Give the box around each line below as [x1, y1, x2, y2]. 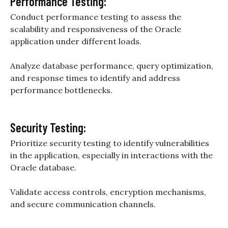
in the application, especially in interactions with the [10, 150, 213, 161]
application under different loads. [10, 36, 141, 47]
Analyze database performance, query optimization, [10, 61, 213, 71]
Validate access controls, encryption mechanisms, [10, 187, 206, 197]
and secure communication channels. [10, 199, 156, 210]
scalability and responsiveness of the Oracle [10, 24, 181, 35]
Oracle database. [10, 162, 76, 173]
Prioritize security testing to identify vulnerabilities [10, 138, 209, 149]
